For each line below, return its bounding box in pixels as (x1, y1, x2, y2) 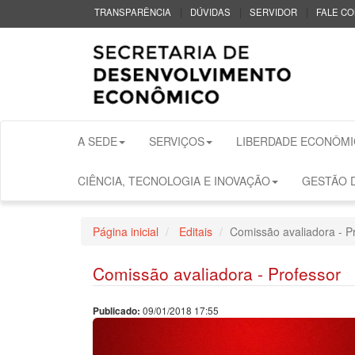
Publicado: (93, 303, 143, 318)
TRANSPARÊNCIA (94, 6, 171, 18)
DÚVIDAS (190, 6, 231, 18)
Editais (176, 223, 212, 239)
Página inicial (93, 223, 158, 239)
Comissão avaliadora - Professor (93, 261, 341, 285)
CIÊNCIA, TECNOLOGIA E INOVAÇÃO (78, 172, 271, 189)
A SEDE (78, 132, 118, 149)
